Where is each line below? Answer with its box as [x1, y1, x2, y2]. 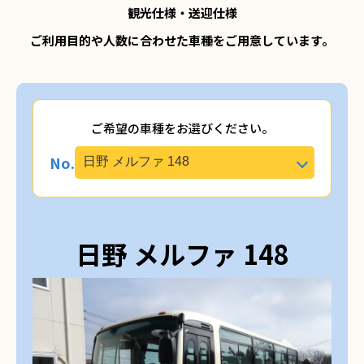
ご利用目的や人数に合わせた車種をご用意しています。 [30, 32, 334, 50]
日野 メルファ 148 [75, 235, 289, 273]
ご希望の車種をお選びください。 [90, 119, 274, 136]
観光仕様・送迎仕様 [127, 4, 237, 22]
